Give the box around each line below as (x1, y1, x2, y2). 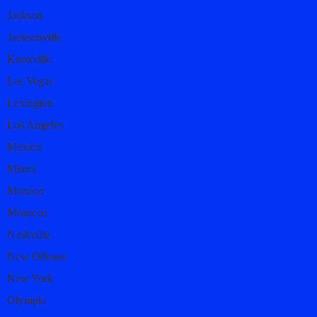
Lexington (7, 96, 53, 109)
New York (7, 272, 53, 284)
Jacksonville (7, 30, 62, 43)
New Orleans (7, 250, 67, 263)
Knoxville (7, 52, 52, 65)
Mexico (7, 140, 41, 153)
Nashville (7, 228, 50, 241)
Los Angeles (7, 118, 63, 131)
